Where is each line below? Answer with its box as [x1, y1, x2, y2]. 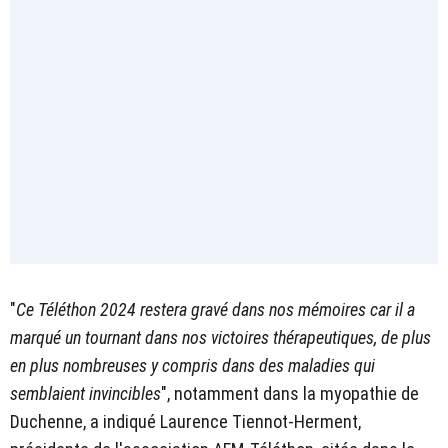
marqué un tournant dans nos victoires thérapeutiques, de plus [10, 326, 431, 348]
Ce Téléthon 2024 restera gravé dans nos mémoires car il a [16, 298, 415, 320]
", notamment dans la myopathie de [161, 382, 419, 404]
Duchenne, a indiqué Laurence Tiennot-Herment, [10, 410, 361, 432]
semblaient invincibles [10, 382, 161, 404]
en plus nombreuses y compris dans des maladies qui [10, 354, 375, 376]
